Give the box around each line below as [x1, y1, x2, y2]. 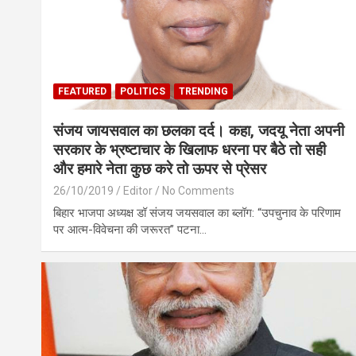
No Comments [162, 184, 234, 198]
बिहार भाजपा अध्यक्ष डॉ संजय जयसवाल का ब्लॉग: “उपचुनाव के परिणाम [53, 206, 341, 221]
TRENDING [179, 86, 228, 98]
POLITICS [120, 86, 165, 98]
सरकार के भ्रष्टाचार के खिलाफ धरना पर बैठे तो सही [53, 141, 326, 160]
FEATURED [58, 86, 106, 98]
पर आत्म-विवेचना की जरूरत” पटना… [53, 222, 207, 238]
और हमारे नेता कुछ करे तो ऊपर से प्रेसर [53, 160, 266, 179]
